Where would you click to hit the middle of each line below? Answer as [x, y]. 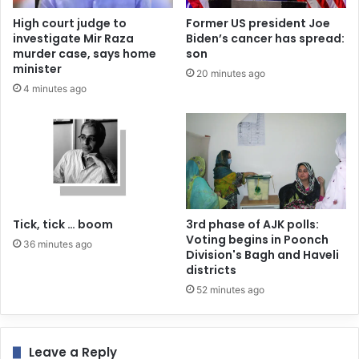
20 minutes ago [231, 74]
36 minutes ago [58, 244]
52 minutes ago [230, 290]
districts [211, 270]
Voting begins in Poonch [257, 240]
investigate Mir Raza [73, 39]
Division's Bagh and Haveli [262, 255]
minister [37, 69]
